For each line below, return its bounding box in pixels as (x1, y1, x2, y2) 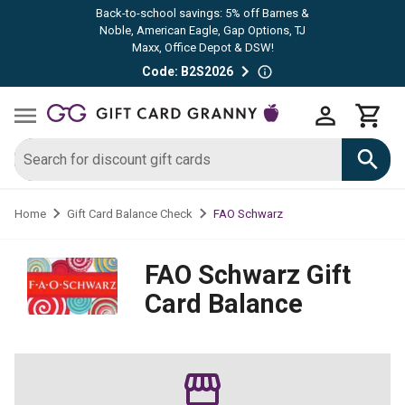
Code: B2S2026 (141, 63, 233, 79)
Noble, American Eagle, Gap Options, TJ (99, 24, 306, 37)
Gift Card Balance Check (66, 207, 193, 221)
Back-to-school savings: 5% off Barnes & (96, 6, 309, 20)
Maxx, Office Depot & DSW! (131, 41, 274, 54)
